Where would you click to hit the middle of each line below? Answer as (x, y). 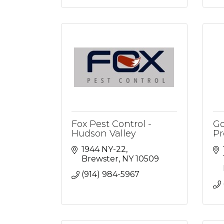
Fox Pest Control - (111, 124)
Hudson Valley (104, 133)
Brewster (100, 159)
